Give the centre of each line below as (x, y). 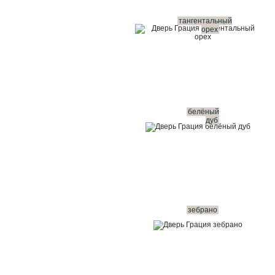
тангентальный (205, 21)
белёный (203, 112)
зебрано (203, 210)
